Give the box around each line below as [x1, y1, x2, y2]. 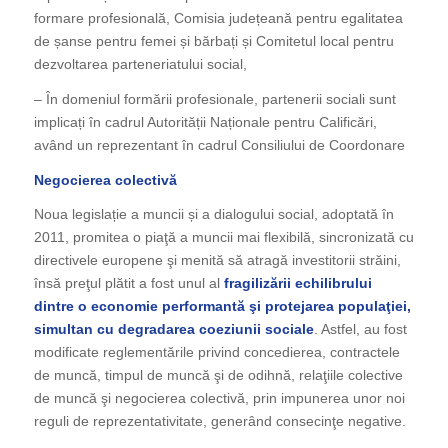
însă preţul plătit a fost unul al [33, 275, 224, 292]
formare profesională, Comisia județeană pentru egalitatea [33, 9, 403, 26]
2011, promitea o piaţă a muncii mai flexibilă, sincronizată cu [33, 229, 414, 246]
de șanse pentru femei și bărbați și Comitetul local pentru [33, 32, 394, 49]
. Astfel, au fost [313, 321, 407, 338]
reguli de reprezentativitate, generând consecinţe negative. [33, 413, 406, 430]
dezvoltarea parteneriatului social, [33, 55, 247, 72]
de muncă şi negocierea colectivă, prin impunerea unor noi [33, 390, 405, 407]
